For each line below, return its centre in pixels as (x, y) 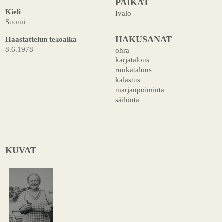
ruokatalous (133, 70)
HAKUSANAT (143, 39)
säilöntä (127, 100)
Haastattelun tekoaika (41, 39)
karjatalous (132, 60)
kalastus (128, 80)
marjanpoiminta (139, 90)
